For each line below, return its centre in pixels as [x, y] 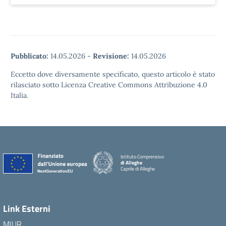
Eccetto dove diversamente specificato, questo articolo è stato [113, 74]
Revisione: [111, 56]
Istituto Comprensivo [142, 156]
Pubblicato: [30, 56]
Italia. [19, 95]
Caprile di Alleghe [138, 168]
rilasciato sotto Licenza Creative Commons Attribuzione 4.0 [109, 85]
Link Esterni [27, 209]
